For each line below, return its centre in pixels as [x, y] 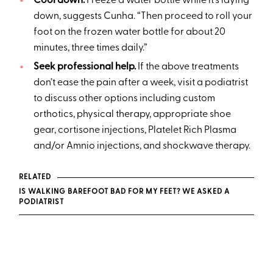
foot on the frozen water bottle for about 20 [129, 33]
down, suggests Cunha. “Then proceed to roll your [143, 17]
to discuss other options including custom [124, 99]
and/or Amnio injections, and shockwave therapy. [142, 147]
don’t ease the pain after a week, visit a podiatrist [140, 83]
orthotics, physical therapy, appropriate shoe [132, 115]
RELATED [35, 178]
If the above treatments [188, 67]
